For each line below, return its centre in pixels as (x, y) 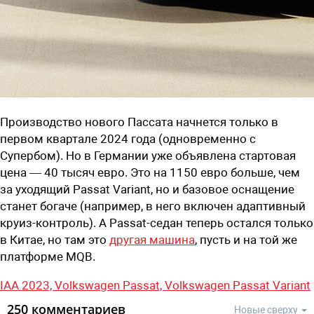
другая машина (152, 239)
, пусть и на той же (246, 239)
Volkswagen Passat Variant (238, 285)
